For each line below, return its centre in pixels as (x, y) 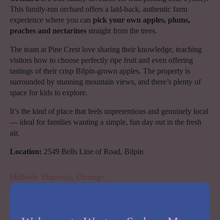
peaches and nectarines (48, 31)
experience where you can (51, 20)
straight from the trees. (122, 31)
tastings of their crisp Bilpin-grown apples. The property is (100, 71)
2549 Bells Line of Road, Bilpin (93, 152)
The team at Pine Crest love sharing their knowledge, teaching (106, 50)
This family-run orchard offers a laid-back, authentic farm (98, 9)
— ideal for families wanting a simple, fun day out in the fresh (106, 122)
